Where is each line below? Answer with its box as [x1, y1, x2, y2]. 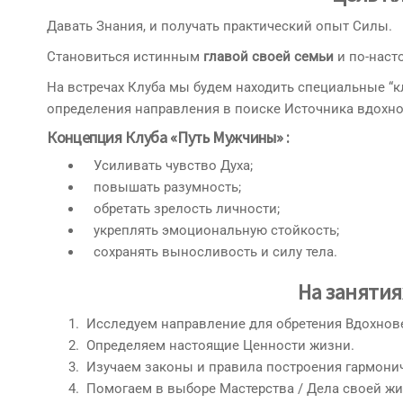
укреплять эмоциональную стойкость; [83, 221, 339, 238]
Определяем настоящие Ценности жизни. [83, 336, 354, 354]
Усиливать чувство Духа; [83, 157, 253, 174]
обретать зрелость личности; [83, 200, 280, 217]
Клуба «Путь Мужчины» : [121, 126, 290, 148]
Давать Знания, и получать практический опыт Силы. [47, 17, 392, 34]
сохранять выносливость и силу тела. [83, 243, 337, 260]
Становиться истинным [47, 48, 203, 65]
